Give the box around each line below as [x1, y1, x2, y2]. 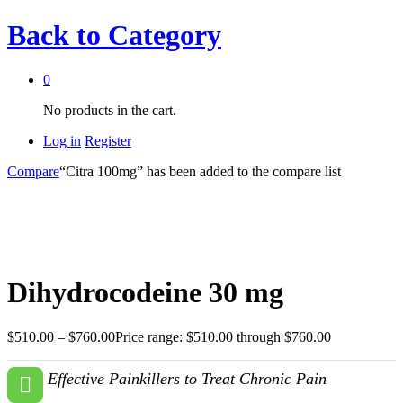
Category [101, 19, 221, 52]
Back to [7, 19, 101, 52]
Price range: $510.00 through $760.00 [115, 328, 331, 345]
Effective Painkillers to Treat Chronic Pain [48, 369, 327, 388]
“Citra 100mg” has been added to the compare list [59, 163, 341, 179]
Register [85, 132, 131, 148]
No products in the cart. [43, 102, 176, 118]
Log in [43, 132, 81, 148]
